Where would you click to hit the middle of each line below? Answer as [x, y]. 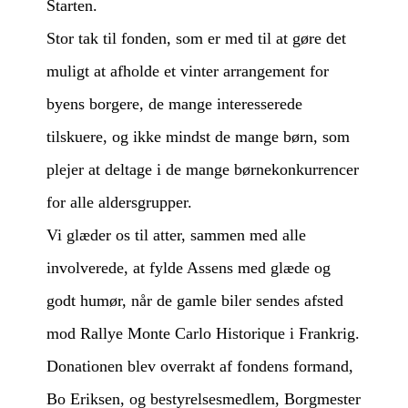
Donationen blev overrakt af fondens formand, [200, 366]
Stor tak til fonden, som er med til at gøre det [197, 38]
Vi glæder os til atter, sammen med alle [177, 235]
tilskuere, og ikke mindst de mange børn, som [199, 137]
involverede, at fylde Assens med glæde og [189, 268]
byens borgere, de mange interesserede [175, 104]
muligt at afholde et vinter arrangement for [188, 71]
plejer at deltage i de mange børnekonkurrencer [203, 169]
